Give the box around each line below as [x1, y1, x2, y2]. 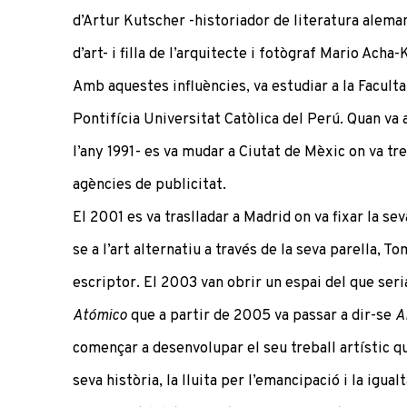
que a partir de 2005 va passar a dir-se [127, 305, 395, 325]
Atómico [73, 305, 127, 325]
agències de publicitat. [73, 174, 226, 194]
